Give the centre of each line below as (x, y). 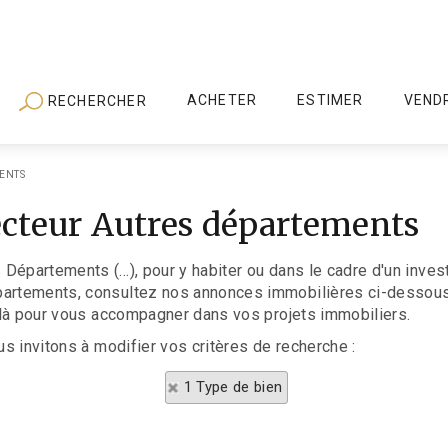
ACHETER (222, 100)
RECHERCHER (95, 100)
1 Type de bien (233, 387)
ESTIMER (330, 100)
